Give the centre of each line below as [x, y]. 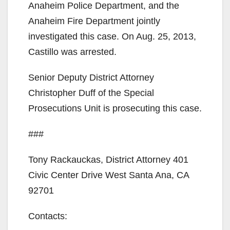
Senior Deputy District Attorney [91, 77]
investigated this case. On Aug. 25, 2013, [112, 36]
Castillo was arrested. [72, 52]
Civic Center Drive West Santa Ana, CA [109, 175]
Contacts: [48, 216]
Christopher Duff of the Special [91, 93]
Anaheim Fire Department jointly [94, 21]
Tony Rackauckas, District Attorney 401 [108, 159]
